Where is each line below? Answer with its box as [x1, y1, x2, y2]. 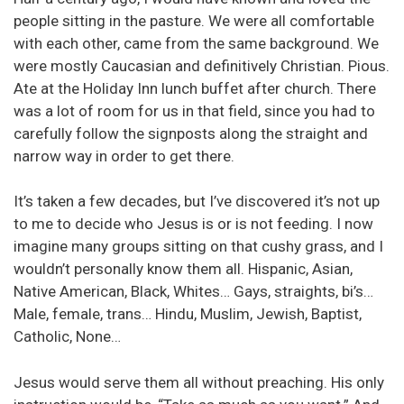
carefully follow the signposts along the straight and [14, 124, 368, 142]
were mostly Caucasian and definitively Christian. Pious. [14, 56, 390, 75]
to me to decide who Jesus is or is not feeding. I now [14, 215, 373, 234]
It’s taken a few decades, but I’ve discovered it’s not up [14, 192, 380, 211]
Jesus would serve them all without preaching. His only [14, 372, 384, 391]
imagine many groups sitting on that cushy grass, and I [14, 237, 383, 256]
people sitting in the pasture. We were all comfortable [14, 11, 374, 30]
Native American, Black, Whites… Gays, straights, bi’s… [14, 282, 373, 301]
